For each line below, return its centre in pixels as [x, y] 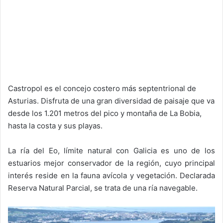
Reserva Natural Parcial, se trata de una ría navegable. [103, 188]
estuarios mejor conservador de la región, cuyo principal [111, 163]
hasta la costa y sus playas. [55, 125]
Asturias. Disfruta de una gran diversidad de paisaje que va [111, 101]
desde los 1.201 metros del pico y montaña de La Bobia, [105, 113]
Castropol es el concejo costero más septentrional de [102, 88]
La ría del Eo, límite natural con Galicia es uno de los [111, 150]
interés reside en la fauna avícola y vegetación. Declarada [111, 175]
